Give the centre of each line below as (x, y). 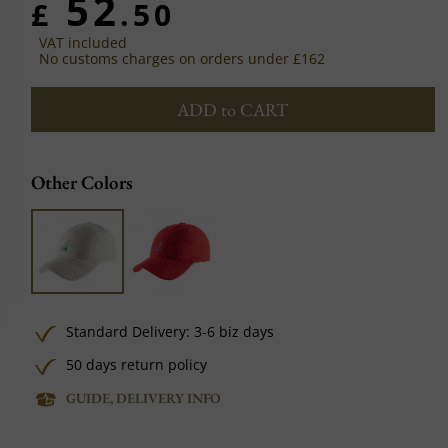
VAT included (83, 42)
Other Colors (82, 182)
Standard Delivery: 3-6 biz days (170, 331)
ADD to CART (233, 109)
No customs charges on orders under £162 (182, 58)
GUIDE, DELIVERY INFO (144, 397)
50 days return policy (137, 364)
